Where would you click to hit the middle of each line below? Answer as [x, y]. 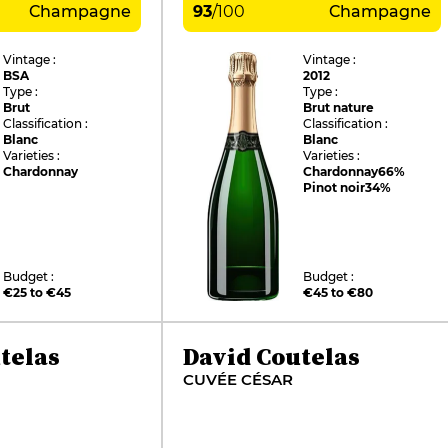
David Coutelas [271, 356]
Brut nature [339, 108]
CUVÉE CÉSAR [238, 379]
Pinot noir [334, 188]
